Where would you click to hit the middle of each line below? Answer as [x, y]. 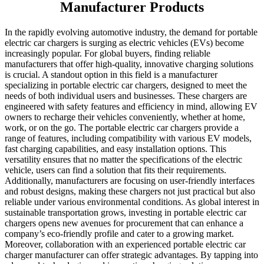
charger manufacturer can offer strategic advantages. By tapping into [131, 255]
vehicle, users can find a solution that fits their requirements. [115, 170]
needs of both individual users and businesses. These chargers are [126, 96]
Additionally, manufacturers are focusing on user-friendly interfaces [130, 181]
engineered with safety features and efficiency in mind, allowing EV [131, 107]
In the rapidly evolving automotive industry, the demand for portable [131, 32]
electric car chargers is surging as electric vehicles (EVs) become [124, 43]
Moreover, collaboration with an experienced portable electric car [125, 245]
